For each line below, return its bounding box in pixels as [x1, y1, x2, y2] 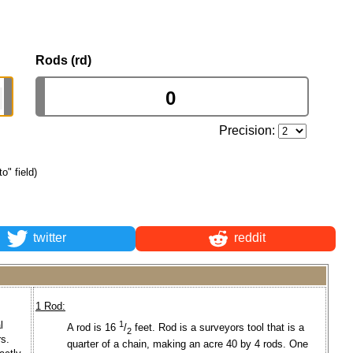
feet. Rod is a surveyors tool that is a [132, 321, 304, 334]
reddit [230, 231, 266, 245]
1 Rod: [35, 300, 65, 313]
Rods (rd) [35, 53, 91, 67]
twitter [29, 231, 66, 245]
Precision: [219, 123, 279, 137]
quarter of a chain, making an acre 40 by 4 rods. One [67, 337, 308, 350]
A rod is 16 [67, 321, 119, 334]
